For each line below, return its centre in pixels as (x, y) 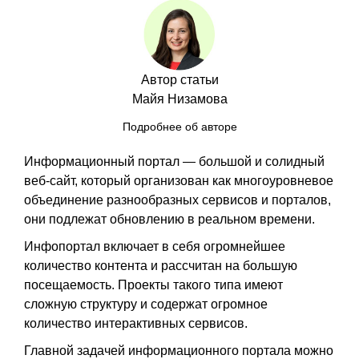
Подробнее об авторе (179, 127)
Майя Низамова (179, 99)
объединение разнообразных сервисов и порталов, (177, 200)
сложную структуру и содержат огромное (146, 304)
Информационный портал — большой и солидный (174, 161)
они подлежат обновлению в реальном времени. (171, 219)
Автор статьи (179, 79)
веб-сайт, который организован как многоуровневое (179, 180)
